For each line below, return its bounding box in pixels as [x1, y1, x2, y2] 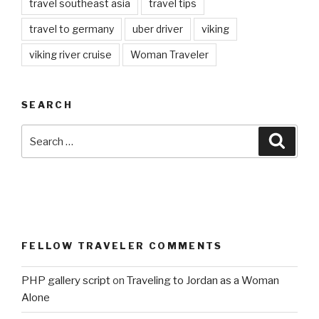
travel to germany [29, 22, 114, 35]
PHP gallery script [21, 274, 110, 288]
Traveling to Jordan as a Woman [127, 274, 279, 288]
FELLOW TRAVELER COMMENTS [21, 240, 223, 252]
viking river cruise [29, 48, 112, 61]
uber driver [132, 22, 183, 35]
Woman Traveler [130, 48, 209, 61]
